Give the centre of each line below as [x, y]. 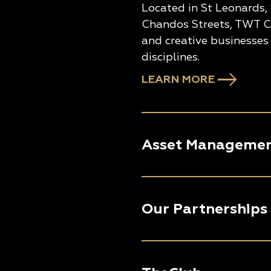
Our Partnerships [204, 209]
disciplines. [171, 57]
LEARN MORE [178, 80]
